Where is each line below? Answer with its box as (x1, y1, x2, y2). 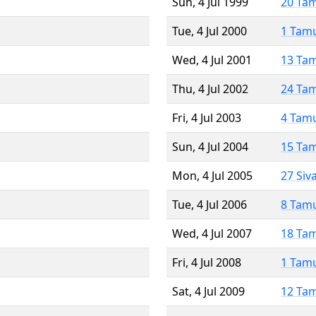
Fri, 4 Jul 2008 (172, 254, 241, 270)
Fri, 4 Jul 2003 (172, 109, 241, 126)
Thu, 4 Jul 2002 (172, 80, 248, 97)
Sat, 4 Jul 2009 (172, 283, 245, 299)
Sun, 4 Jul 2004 (172, 138, 248, 154)
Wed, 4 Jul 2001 (172, 51, 252, 68)
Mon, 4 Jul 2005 (172, 167, 253, 183)
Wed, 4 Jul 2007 (172, 225, 252, 241)
